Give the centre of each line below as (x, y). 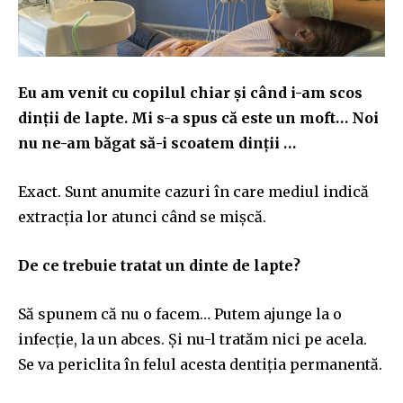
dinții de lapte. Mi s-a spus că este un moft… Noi (198, 117)
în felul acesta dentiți (199, 364)
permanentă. (334, 364)
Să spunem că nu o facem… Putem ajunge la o (180, 313)
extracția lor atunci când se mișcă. (142, 216)
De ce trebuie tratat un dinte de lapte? (159, 265)
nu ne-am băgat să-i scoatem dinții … (157, 143)
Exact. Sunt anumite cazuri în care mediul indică (193, 191)
